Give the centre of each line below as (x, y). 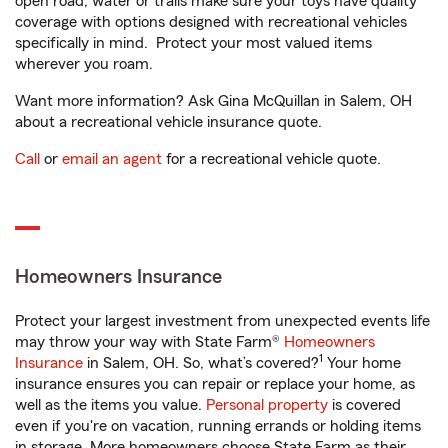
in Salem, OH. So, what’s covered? (201, 363)
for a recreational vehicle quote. (271, 159)
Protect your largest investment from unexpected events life (222, 321)
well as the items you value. (110, 405)
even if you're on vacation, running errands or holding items (218, 426)
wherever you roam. (84, 64)
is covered (364, 405)
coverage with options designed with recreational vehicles (211, 22)
